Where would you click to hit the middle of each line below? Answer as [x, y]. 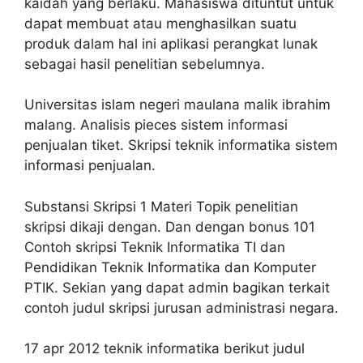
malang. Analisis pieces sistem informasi [156, 125]
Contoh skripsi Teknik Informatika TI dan [155, 247]
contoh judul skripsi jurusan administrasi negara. [181, 307]
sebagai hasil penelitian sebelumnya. [145, 64]
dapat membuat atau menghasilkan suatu [160, 23]
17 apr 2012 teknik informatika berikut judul [164, 349]
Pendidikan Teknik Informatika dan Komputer [170, 267]
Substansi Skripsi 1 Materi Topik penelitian [161, 206]
